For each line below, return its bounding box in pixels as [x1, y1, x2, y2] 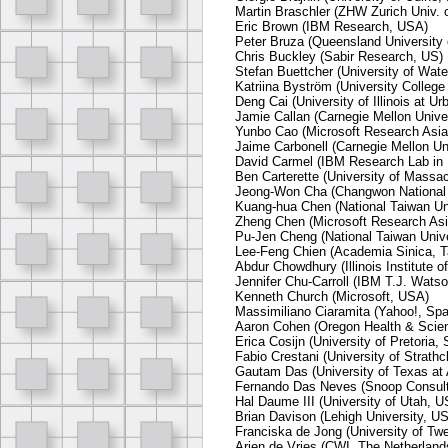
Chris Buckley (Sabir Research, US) [235, 49, 443, 65]
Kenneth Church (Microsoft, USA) [235, 289, 429, 305]
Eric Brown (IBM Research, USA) [235, 19, 428, 35]
